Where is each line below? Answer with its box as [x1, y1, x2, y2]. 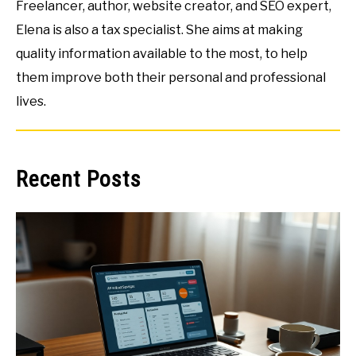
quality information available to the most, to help [16, 46, 308, 62]
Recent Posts [16, 166, 141, 193]
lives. [16, 94, 46, 110]
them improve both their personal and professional [16, 70, 326, 86]
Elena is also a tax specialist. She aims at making [16, 22, 303, 38]
